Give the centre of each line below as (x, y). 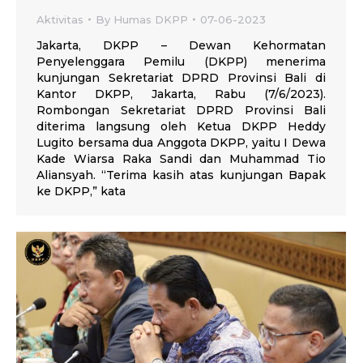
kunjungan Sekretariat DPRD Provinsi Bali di (181, 77)
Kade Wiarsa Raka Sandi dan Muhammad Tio (181, 158)
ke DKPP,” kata (81, 191)
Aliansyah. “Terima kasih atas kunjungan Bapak (181, 175)
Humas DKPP (151, 19)
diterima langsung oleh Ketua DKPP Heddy (181, 126)
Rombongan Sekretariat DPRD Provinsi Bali (181, 110)
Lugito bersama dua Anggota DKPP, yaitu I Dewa (181, 142)
